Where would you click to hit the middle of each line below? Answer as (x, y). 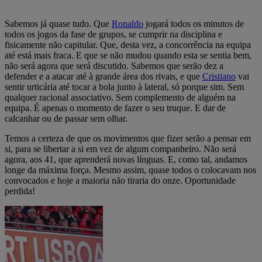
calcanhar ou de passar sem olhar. (66, 118)
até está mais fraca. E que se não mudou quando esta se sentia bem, (128, 55)
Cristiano (219, 76)
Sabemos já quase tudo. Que (58, 23)
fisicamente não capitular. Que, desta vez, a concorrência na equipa (128, 44)
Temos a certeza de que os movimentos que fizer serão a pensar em (128, 138)
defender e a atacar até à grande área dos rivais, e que (104, 76)
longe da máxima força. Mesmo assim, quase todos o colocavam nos (130, 170)
